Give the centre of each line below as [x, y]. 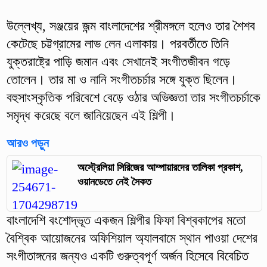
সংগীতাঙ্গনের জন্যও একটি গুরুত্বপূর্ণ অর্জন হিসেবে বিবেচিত [127, 256]
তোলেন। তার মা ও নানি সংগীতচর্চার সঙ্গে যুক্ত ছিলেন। [122, 79]
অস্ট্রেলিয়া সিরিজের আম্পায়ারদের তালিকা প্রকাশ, [160, 167]
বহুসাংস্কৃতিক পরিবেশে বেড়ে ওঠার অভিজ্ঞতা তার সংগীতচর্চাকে [133, 97]
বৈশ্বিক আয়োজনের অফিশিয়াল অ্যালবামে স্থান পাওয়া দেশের [132, 238]
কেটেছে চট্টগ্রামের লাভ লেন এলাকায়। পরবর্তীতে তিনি [117, 44]
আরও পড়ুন [27, 143]
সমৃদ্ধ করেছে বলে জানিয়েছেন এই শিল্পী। [91, 115]
